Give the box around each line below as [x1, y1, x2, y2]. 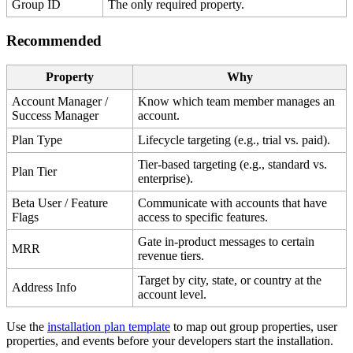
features [226, 210, 266, 224]
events [83, 333, 114, 347]
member [233, 94, 274, 108]
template [128, 319, 170, 333]
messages [219, 234, 266, 248]
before [117, 333, 149, 347]
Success [12, 108, 52, 122]
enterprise [138, 171, 187, 185]
